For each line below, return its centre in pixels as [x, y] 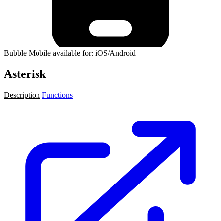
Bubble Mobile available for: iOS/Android [70, 53]
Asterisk [25, 74]
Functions [57, 95]
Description [22, 95]
